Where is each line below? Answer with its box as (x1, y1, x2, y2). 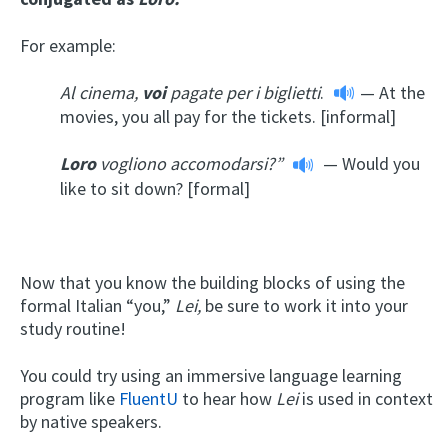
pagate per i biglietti (166, 80, 320, 104)
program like (20, 387, 119, 410)
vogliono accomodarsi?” (96, 152, 287, 176)
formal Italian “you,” (20, 294, 175, 318)
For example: (20, 33, 116, 57)
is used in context (302, 387, 433, 410)
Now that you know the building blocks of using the (20, 271, 405, 295)
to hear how (178, 387, 276, 410)
